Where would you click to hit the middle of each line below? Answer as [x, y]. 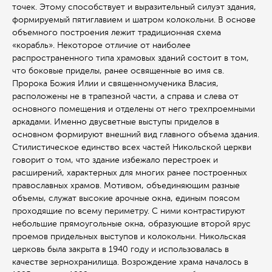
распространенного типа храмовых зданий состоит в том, [131, 58]
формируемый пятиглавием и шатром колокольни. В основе [134, 20]
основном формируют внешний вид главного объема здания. [136, 135]
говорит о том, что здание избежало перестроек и [115, 160]
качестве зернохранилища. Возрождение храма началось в [130, 262]
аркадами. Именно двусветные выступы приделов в [116, 122]
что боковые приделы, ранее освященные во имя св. [118, 71]
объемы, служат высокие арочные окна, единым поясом [126, 199]
